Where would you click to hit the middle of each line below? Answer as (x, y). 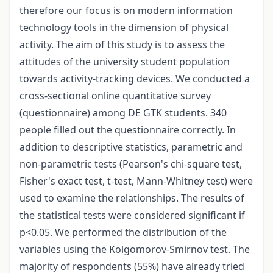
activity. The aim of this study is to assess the (122, 44)
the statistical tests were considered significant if (132, 215)
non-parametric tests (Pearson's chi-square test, (131, 164)
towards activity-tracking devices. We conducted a (135, 78)
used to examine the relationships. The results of (132, 198)
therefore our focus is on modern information (126, 10)
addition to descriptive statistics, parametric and (131, 147)
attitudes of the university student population (125, 61)
